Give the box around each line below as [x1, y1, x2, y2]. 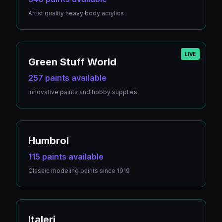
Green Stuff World [28, 56, 116, 68]
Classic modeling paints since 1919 [28, 167, 130, 174]
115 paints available [28, 152, 104, 162]
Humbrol [28, 135, 69, 147]
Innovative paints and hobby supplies [28, 88, 137, 96]
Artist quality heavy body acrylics [28, 9, 124, 17]
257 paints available [28, 73, 107, 83]
